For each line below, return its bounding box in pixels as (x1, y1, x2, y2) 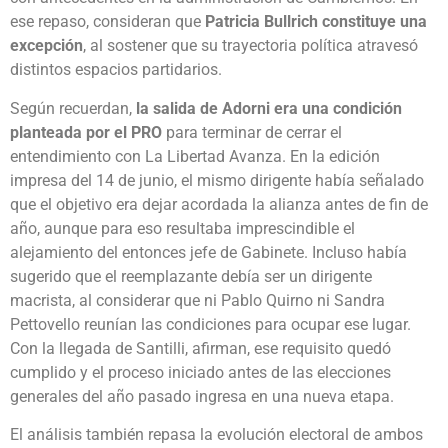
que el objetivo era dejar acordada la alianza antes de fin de (10, 194, 428, 214)
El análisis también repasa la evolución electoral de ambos (10, 425, 423, 445)
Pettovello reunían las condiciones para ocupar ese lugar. (10, 314, 411, 334)
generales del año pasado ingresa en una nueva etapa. (10, 386, 394, 406)
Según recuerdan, (10, 98, 136, 118)
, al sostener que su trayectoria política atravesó (83, 36, 418, 56)
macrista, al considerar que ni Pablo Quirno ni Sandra (10, 290, 385, 310)
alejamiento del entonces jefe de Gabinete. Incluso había (10, 242, 407, 262)
